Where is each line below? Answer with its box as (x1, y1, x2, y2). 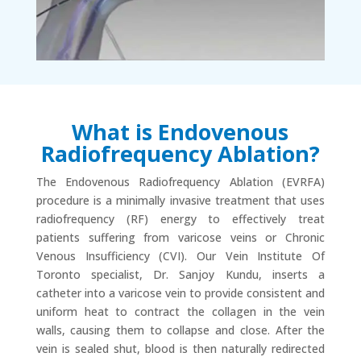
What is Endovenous (72, 116, 289, 147)
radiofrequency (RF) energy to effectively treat (35, 210, 326, 226)
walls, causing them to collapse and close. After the (35, 322, 326, 338)
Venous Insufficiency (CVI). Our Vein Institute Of (35, 247, 326, 263)
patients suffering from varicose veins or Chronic (35, 229, 326, 245)
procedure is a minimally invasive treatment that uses (35, 192, 326, 208)
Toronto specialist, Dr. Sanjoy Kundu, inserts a (35, 266, 326, 282)
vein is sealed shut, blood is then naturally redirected (35, 340, 326, 356)
